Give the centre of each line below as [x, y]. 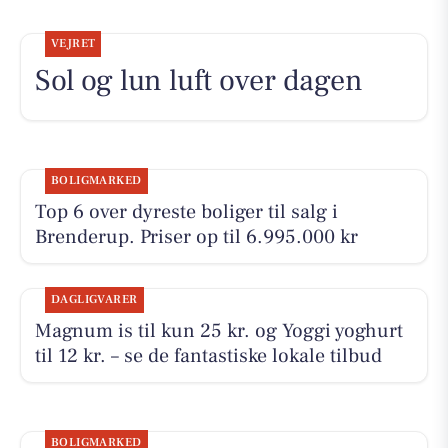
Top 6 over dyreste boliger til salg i [186, 211]
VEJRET [73, 44]
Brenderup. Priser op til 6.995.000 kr [196, 236]
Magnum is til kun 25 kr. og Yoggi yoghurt [218, 330]
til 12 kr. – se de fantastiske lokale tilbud [208, 355]
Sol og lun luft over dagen [198, 81]
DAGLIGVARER [94, 299]
